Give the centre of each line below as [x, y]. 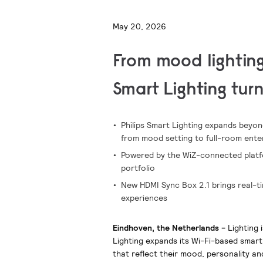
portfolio [138, 168]
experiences [144, 198]
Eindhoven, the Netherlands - [170, 228]
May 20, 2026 [139, 26]
